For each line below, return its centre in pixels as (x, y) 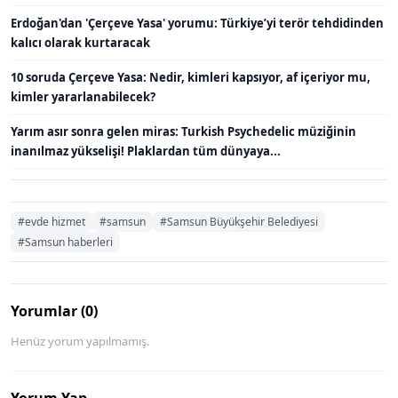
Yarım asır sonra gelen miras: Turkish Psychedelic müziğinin (183, 131)
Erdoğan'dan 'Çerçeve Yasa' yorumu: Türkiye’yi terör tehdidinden (197, 23)
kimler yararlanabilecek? (83, 96)
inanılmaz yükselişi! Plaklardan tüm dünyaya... (146, 151)
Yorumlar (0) (54, 310)
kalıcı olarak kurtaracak (80, 42)
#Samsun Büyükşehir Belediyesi (239, 221)
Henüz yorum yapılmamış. (80, 341)
